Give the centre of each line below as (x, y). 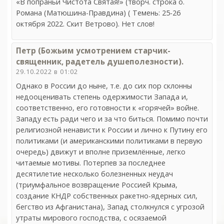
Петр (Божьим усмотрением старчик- (93, 50)
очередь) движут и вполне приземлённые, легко (101, 151)
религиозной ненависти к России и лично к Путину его (112, 129)
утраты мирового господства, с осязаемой (91, 217)
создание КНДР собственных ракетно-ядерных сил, (107, 195)
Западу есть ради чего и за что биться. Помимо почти (112, 118)
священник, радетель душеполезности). (100, 61)
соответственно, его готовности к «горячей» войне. (107, 107)
